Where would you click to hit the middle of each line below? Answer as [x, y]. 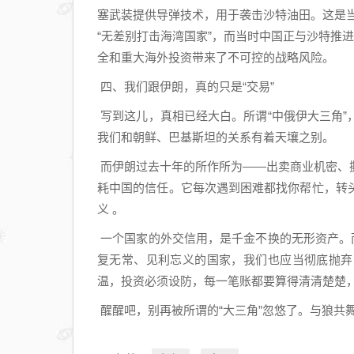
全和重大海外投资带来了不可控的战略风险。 [216, 57]
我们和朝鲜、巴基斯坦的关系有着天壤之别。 [216, 137]
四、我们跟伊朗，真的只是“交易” [186, 87]
